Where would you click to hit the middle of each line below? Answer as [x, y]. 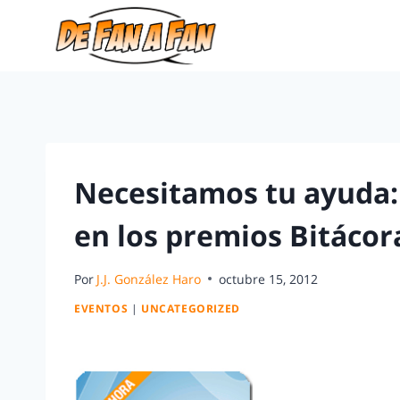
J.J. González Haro [149, 279]
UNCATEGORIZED [190, 308]
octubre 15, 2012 [269, 279]
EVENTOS [101, 308]
